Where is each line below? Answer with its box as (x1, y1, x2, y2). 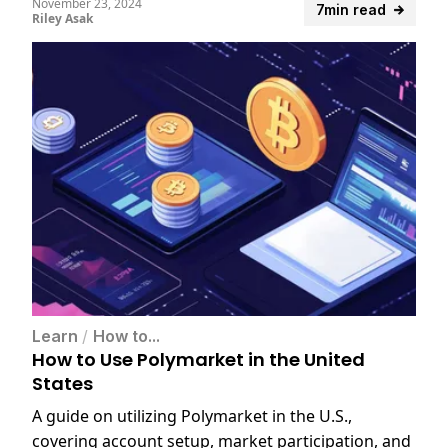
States (32, 371, 93, 397)
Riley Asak (32, 10, 93, 28)
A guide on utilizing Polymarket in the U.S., (32, 405, 352, 428)
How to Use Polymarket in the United (32, 347, 365, 373)
